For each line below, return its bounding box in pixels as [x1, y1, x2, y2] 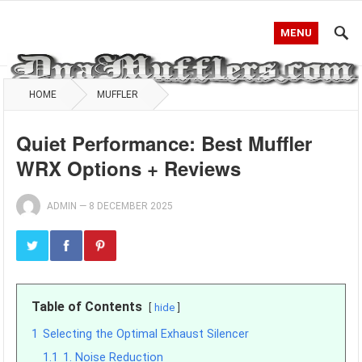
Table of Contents [32, 299, 143, 314]
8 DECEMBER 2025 [89, 200, 174, 212]
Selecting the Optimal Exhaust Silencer [43, 327, 250, 341]
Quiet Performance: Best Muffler [16, 129, 313, 157]
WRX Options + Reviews [16, 154, 242, 182]
